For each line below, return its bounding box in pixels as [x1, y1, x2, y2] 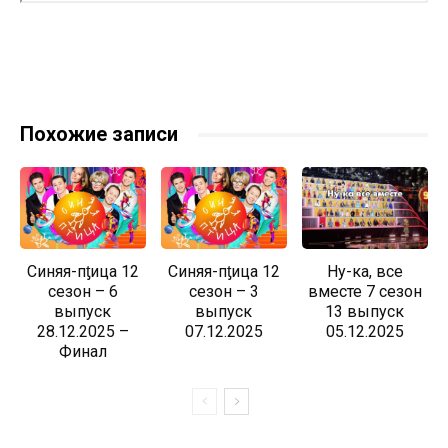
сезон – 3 [188, 282, 259, 302]
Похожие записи [20, 122, 178, 147]
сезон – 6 [47, 282, 118, 302]
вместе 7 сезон [307, 282, 422, 302]
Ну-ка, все [326, 262, 403, 282]
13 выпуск [325, 302, 405, 322]
